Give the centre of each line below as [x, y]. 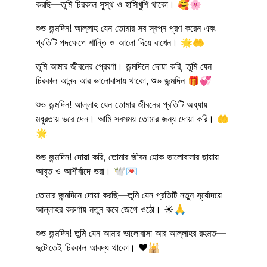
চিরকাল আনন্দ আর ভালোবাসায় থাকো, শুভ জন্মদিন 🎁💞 [124, 80]
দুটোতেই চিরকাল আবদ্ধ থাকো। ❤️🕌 [98, 247]
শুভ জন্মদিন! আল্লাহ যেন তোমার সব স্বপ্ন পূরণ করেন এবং [126, 28]
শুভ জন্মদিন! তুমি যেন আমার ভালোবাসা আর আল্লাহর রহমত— [131, 233]
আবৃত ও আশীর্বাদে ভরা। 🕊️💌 [87, 171]
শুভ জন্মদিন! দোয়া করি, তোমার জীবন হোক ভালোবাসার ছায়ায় [127, 156]
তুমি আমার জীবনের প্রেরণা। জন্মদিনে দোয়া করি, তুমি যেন [124, 66]
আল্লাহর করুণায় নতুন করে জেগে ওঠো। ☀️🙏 [111, 209]
